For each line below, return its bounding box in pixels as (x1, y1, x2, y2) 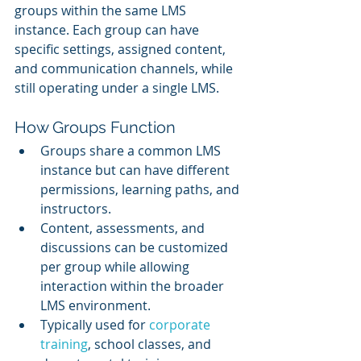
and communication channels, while (15, 60, 236, 78)
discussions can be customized (40, 239, 231, 257)
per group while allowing (40, 258, 193, 276)
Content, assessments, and (40, 219, 208, 238)
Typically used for (40, 316, 149, 334)
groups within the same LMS (15, 2, 189, 20)
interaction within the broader (40, 277, 227, 296)
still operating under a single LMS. (15, 79, 219, 98)
